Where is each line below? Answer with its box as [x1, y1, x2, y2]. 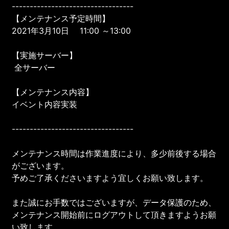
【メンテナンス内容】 [12, 86, 94, 97]
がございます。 [12, 160, 70, 171]
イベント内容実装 [12, 99, 78, 109]
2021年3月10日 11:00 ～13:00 [12, 25, 131, 36]
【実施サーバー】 [12, 50, 78, 60]
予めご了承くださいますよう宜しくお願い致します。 [12, 172, 209, 183]
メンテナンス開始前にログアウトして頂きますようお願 [12, 209, 217, 220]
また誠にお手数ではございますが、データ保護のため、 [12, 197, 217, 208]
